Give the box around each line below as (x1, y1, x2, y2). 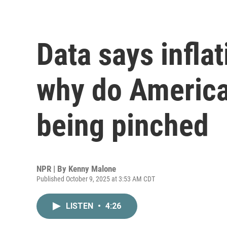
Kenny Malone (68, 163, 116, 174)
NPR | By (36, 163, 68, 174)
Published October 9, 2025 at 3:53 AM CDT (36, 174, 155, 183)
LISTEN (66, 201, 95, 211)
